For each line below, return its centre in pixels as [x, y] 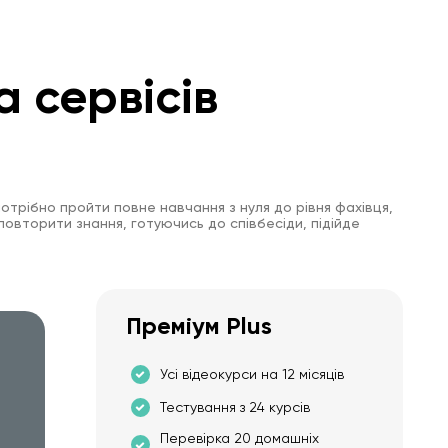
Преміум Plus [198, 325]
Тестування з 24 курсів [234, 407]
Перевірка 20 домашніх [239, 437]
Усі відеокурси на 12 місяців [251, 374]
